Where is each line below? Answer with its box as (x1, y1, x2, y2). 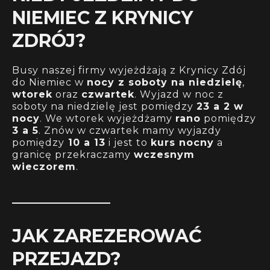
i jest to (105, 137, 151, 148)
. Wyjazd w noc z (134, 89, 224, 100)
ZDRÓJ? (12, 30, 87, 52)
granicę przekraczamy (12, 149, 134, 160)
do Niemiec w (12, 77, 87, 88)
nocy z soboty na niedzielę (87, 77, 242, 88)
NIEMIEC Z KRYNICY (12, 7, 193, 29)
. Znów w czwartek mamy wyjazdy (39, 125, 221, 136)
